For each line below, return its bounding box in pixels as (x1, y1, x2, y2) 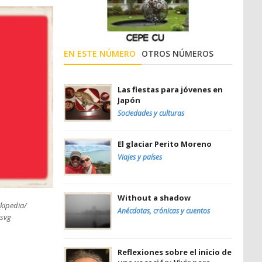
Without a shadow (118, 192, 191, 203)
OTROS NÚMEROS (142, 47, 213, 59)
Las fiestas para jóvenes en (118, 84, 223, 95)
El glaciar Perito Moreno (118, 138, 212, 149)
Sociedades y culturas (118, 108, 184, 118)
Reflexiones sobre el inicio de (118, 246, 232, 257)
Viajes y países (118, 151, 162, 162)
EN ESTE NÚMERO (64, 47, 136, 59)
